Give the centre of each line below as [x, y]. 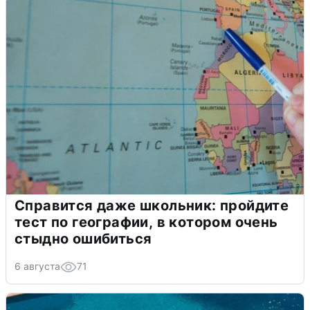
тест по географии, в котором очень [146, 222]
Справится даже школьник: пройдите [152, 205]
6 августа [37, 266]
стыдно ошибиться [83, 238]
